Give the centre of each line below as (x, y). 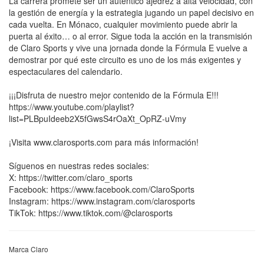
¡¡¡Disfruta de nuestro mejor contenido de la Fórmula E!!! (114, 95)
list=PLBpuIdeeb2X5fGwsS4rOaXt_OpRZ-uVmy (98, 119)
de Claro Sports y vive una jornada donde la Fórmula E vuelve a (128, 48)
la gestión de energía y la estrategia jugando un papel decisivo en (131, 13)
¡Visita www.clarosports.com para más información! (104, 142)
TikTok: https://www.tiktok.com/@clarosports (91, 213)
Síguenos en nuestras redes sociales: (79, 166)
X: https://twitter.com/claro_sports (71, 178)
